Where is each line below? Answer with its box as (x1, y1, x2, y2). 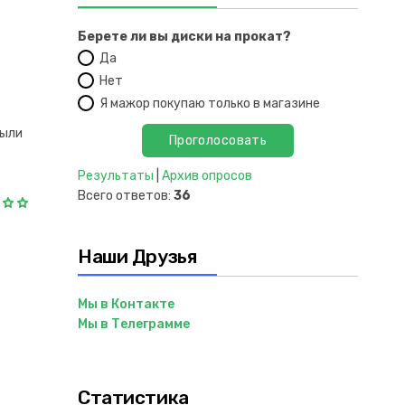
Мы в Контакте (78, 297, 174, 312)
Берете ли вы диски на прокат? (78, 29, 291, 44)
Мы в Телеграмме (78, 316, 190, 332)
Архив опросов (162, 168, 252, 184)
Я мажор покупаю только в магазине (99, 95, 320, 111)
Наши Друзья (78, 245, 197, 268)
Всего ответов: (78, 188, 174, 203)
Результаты (78, 168, 154, 184)
